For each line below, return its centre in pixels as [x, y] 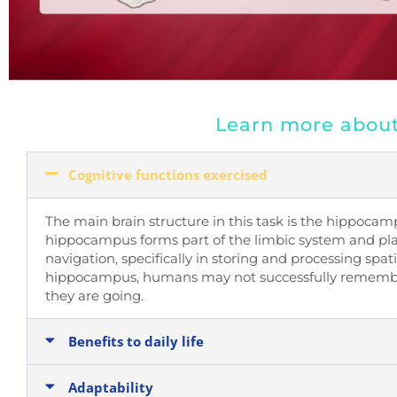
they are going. [94, 295]
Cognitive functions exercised [167, 174]
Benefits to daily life [136, 341]
